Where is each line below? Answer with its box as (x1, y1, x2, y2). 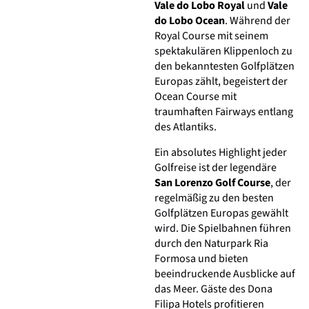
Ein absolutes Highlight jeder (154, 144, 287, 160)
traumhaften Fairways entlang (154, 104, 293, 120)
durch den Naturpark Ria (154, 235, 268, 251)
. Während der (225, 13, 290, 29)
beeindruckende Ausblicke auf (154, 266, 295, 281)
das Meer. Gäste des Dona (154, 281, 272, 297)
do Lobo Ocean (154, 13, 225, 29)
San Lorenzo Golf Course (154, 175, 270, 190)
